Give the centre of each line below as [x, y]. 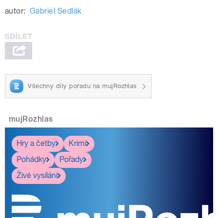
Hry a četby [36, 144]
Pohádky [31, 160]
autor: [15, 11]
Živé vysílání [37, 176]
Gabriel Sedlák [55, 11]
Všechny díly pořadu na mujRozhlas [82, 86]
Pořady [71, 160]
